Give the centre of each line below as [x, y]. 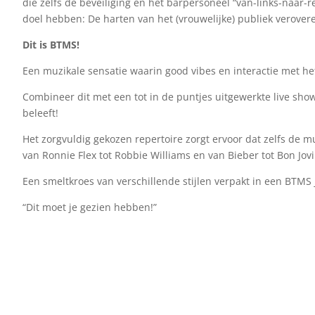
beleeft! [40, 113]
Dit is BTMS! [51, 45]
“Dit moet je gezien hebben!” [90, 207]
